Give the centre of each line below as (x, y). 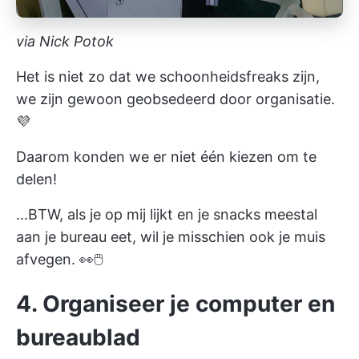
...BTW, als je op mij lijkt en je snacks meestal (167, 214)
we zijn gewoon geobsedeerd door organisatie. (175, 99)
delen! (36, 179)
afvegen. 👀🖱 (60, 259)
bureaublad (78, 337)
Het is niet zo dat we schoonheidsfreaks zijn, (168, 76)
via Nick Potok (65, 41)
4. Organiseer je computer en (175, 303)
